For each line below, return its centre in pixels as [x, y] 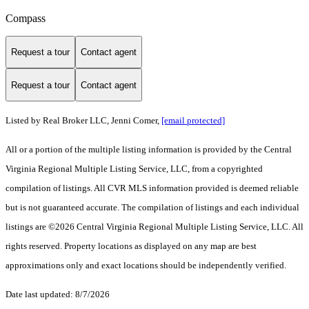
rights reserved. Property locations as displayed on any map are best [131, 246]
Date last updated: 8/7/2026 [58, 295]
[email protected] [193, 121]
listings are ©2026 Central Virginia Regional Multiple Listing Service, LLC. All [154, 227]
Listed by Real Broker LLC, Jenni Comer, [83, 121]
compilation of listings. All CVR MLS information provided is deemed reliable [152, 188]
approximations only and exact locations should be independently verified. [146, 266]
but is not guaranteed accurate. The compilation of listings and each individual [152, 208]
